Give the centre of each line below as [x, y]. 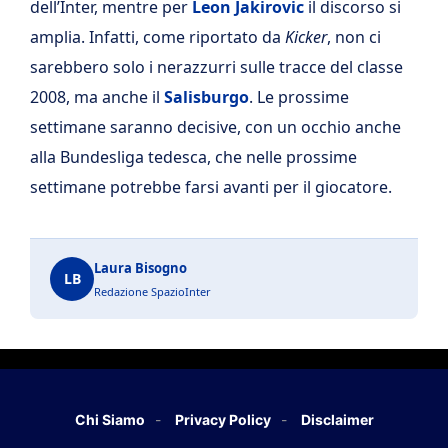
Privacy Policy [222, 419]
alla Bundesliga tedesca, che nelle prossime [193, 156]
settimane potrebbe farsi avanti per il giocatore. [211, 186]
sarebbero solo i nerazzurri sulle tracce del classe [216, 66]
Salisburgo [206, 96]
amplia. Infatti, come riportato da [157, 36]
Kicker [306, 36]
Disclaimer [337, 419]
